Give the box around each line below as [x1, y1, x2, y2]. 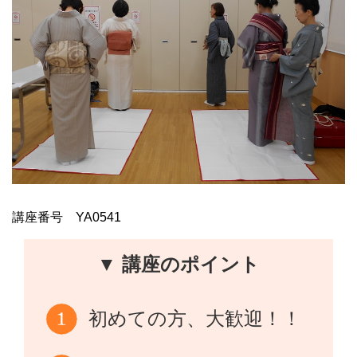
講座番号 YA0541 [12, 210, 121, 224]
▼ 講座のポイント [97, 253, 260, 275]
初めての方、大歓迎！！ [88, 307, 302, 329]
